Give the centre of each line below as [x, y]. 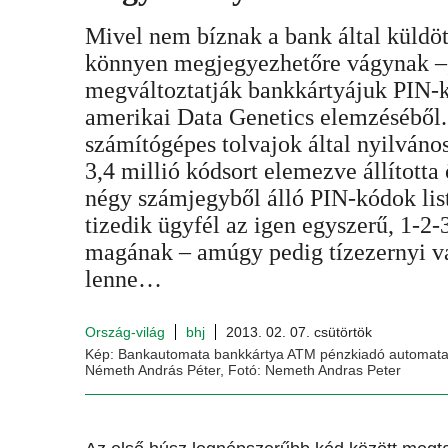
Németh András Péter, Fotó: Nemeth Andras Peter [243, 370]
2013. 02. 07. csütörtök [299, 332]
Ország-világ [125, 332]
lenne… [123, 279]
